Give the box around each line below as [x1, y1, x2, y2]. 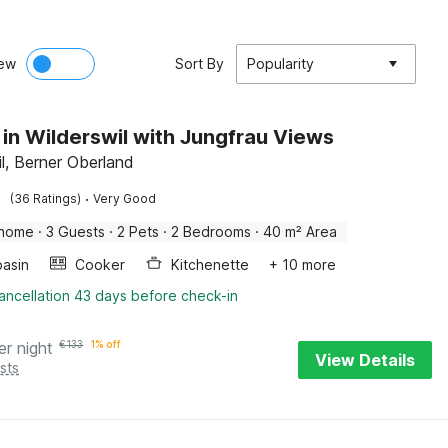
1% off [91, 338, 122, 350]
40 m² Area [263, 223, 338, 240]
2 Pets [117, 223, 160, 240]
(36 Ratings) [10, 191, 82, 206]
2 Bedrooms [171, 223, 252, 240]
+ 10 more [269, 256, 337, 273]
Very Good [93, 191, 157, 206]
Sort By [175, 55, 224, 72]
